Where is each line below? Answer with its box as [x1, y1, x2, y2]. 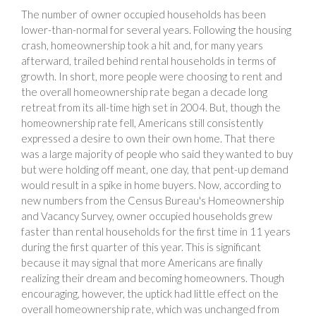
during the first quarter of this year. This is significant [21, 240, 261, 253]
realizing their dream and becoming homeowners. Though [21, 271, 284, 284]
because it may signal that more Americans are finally [21, 255, 262, 269]
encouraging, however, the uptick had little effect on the [21, 286, 279, 300]
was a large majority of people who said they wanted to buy [21, 147, 293, 160]
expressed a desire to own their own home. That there [21, 131, 275, 145]
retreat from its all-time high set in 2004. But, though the [21, 100, 281, 114]
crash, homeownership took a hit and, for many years [21, 38, 263, 51]
